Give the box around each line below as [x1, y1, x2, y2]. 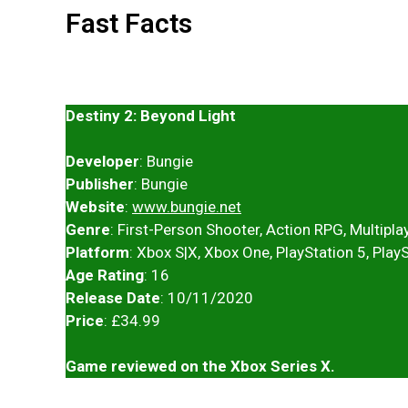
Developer [66, 151, 139, 170]
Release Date [66, 288, 160, 307]
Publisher [66, 174, 134, 193]
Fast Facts [66, 6, 192, 39]
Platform [66, 242, 129, 261]
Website [66, 197, 125, 216]
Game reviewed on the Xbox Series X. [66, 356, 335, 375]
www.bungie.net [132, 197, 241, 216]
